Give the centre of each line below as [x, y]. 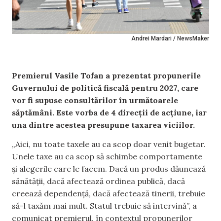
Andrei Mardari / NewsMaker [170, 38]
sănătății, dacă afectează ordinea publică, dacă [98, 181]
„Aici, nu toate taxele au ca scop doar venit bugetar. [109, 144]
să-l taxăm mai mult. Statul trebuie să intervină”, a [104, 206]
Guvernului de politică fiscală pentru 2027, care [105, 88]
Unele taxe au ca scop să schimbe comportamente [107, 157]
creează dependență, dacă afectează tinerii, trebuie [109, 194]
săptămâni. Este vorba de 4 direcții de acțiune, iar [109, 112]
